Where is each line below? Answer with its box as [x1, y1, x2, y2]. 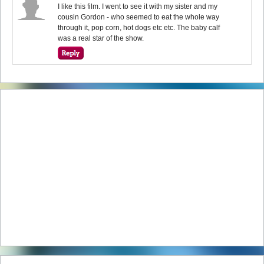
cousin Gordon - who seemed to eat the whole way [58, 12, 220, 21]
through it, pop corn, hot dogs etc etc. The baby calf [58, 23, 220, 32]
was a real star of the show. [58, 34, 144, 42]
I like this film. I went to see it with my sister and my [58, 2, 218, 11]
